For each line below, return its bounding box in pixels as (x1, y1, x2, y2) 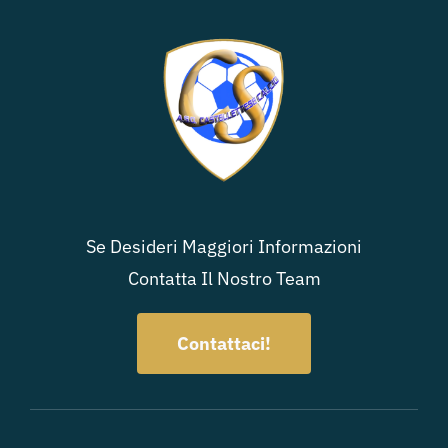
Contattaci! (177, 332, 271, 356)
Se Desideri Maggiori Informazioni (86, 235, 362, 259)
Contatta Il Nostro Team (127, 267, 321, 291)
